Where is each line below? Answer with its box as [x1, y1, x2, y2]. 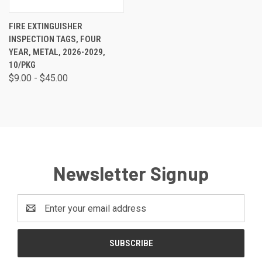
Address [18, 209, 53, 220]
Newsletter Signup [53, 162, 209, 184]
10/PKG [9, 60, 36, 70]
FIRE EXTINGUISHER [9, 21, 82, 32]
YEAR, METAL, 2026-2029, [9, 47, 105, 57]
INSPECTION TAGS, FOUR [9, 34, 101, 44]
